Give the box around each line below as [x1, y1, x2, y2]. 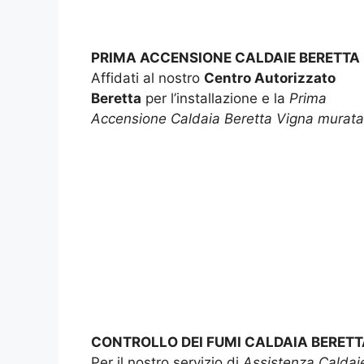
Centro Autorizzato [204, 70, 336, 87]
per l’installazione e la [141, 90, 289, 107]
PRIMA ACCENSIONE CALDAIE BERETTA [91, 50, 360, 67]
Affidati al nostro [91, 70, 204, 87]
